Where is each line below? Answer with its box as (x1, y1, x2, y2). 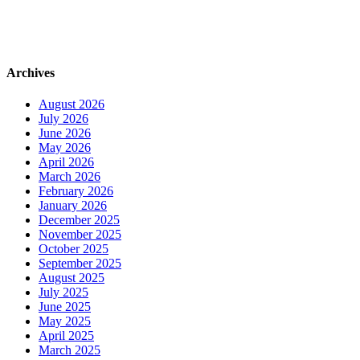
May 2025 (39, 314, 91, 329)
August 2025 (39, 271, 104, 285)
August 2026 (39, 97, 104, 112)
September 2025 (39, 256, 121, 271)
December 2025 (39, 213, 120, 227)
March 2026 (39, 170, 100, 184)
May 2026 (39, 141, 91, 155)
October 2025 (39, 242, 108, 256)
